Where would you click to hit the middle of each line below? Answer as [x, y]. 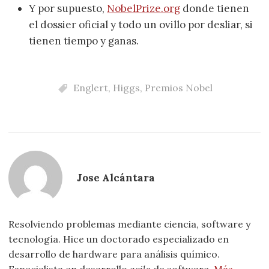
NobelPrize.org [144, 8]
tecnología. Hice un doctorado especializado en [119, 239]
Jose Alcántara [116, 177]
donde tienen [215, 8]
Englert [91, 88]
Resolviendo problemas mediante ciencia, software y [130, 224]
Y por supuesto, [68, 8]
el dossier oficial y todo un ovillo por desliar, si [141, 24]
